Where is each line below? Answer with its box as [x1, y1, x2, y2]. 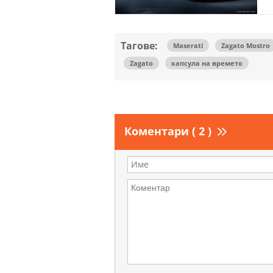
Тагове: [121, 39, 158, 53]
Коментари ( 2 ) [124, 124, 211, 139]
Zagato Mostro [221, 41, 270, 51]
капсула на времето [171, 58, 243, 68]
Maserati [173, 41, 203, 51]
